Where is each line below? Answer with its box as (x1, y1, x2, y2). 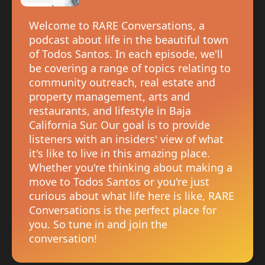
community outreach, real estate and (28, 75, 215, 90)
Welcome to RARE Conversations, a (28, 18, 205, 33)
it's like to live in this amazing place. (28, 146, 210, 161)
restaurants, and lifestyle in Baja (28, 104, 191, 118)
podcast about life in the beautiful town (28, 33, 228, 47)
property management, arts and (28, 89, 190, 104)
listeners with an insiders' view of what (28, 132, 224, 147)
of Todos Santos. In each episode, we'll (28, 47, 223, 62)
